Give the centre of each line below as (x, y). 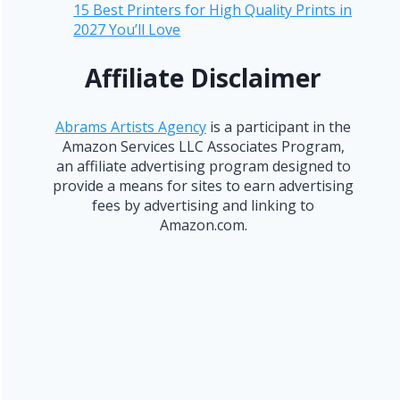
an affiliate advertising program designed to (203, 166)
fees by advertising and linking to (204, 205)
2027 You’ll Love (127, 29)
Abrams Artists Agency (131, 126)
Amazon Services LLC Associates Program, (203, 146)
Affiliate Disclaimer (204, 77)
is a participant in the (279, 126)
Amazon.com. (203, 225)
